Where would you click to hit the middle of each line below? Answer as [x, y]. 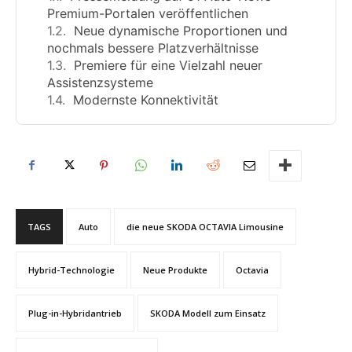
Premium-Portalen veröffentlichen [148, 13]
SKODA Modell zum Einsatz [208, 313]
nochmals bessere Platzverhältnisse [153, 48]
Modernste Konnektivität [146, 99]
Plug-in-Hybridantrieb [75, 313]
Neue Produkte [175, 269]
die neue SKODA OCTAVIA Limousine [205, 226]
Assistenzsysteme [100, 82]
